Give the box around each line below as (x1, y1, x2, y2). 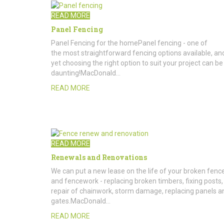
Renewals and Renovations (51, 152, 147, 162)
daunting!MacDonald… (51, 68, 120, 77)
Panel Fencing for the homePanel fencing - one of (51, 38, 207, 47)
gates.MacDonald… (51, 196, 110, 205)
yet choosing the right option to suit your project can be (51, 58, 223, 67)
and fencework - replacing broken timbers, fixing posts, (51, 176, 223, 185)
